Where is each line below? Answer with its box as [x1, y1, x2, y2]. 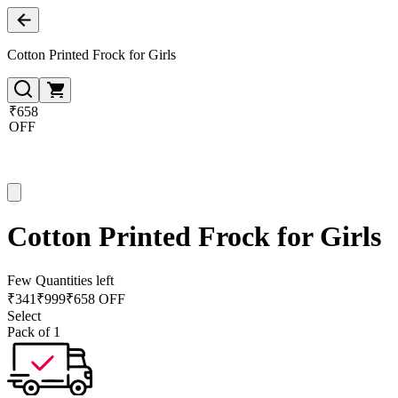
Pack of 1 [7, 323, 60, 339]
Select [7, 307, 41, 323]
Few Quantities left [7, 272, 114, 288]
